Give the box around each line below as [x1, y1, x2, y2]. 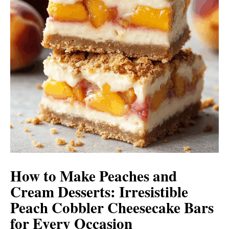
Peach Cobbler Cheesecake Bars [10, 197, 214, 218]
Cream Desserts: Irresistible [10, 181, 188, 202]
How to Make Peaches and [10, 165, 177, 187]
